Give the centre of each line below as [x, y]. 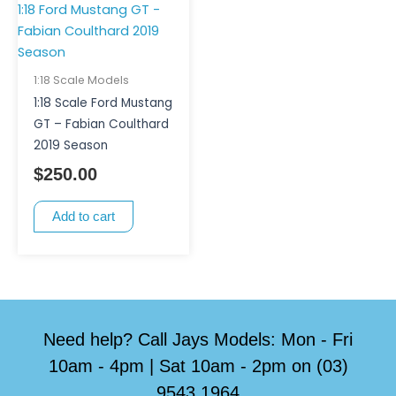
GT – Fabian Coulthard [101, 124]
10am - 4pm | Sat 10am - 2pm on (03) [198, 366]
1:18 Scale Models [81, 80]
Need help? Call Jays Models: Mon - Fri [198, 339]
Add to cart [83, 217]
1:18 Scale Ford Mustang [103, 103]
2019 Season [70, 145]
